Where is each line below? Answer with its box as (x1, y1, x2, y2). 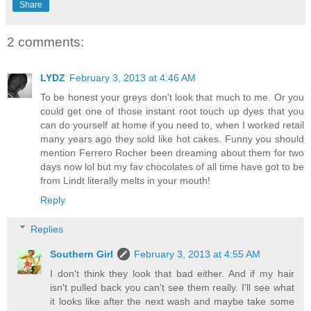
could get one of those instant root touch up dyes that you (40, 106, 304, 117)
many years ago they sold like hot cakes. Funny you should (40, 133, 304, 145)
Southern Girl (50, 248, 114, 260)
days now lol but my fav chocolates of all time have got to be (40, 161, 304, 173)
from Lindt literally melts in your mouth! (40, 175, 210, 187)
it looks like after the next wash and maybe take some (50, 295, 294, 307)
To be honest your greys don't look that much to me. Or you (40, 92, 304, 103)
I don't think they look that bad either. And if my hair (50, 267, 294, 279)
